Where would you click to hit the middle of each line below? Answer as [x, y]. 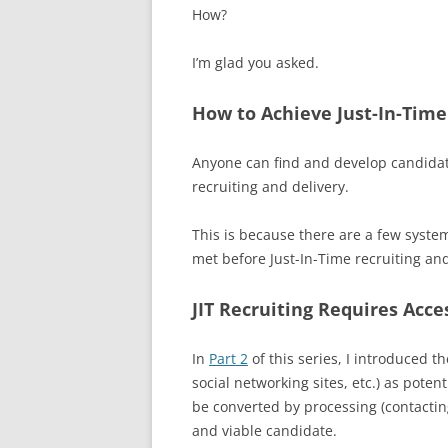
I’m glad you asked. [255, 62]
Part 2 [228, 358]
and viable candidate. [264, 430]
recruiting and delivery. [270, 186]
